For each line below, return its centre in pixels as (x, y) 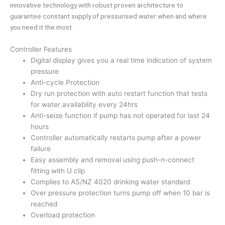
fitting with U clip (58, 171)
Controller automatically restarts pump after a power (116, 138)
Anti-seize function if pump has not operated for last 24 (121, 116)
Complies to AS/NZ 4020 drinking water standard (110, 182)
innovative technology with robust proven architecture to (97, 5)
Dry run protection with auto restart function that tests (119, 94)
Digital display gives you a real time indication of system (122, 61)
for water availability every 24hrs (84, 105)
